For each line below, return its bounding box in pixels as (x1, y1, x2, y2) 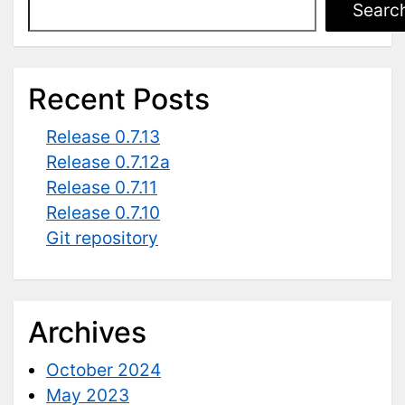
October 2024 (46, 358, 161, 381)
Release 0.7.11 (46, 175, 157, 198)
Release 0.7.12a (46, 150, 170, 173)
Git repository (46, 226, 158, 249)
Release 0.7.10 (46, 201, 160, 223)
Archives (28, 314, 146, 350)
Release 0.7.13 (46, 125, 160, 147)
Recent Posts (28, 80, 210, 117)
